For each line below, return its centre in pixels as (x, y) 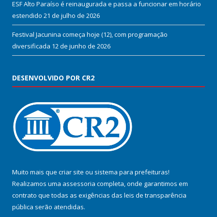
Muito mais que (35, 172)
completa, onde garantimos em (142, 184)
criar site (71, 172)
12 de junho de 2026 (81, 46)
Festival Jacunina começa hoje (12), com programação (90, 35)
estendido (27, 16)
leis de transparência (155, 195)
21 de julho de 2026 (72, 16)
